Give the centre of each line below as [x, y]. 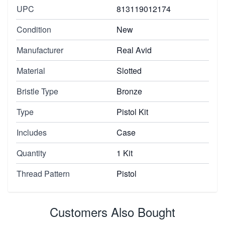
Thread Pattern [43, 173]
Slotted [129, 70]
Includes [32, 132]
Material [31, 70]
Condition [34, 29]
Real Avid [134, 50]
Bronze [129, 91]
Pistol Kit [132, 111]
